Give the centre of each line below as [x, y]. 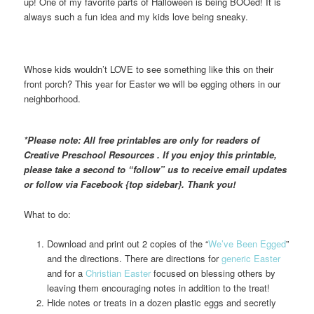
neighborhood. [53, 99]
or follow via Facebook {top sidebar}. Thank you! [130, 184]
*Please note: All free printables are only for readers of [142, 140]
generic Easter [251, 258]
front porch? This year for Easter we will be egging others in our [152, 84]
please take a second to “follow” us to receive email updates [156, 170]
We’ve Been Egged [247, 243]
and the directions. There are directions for [134, 258]
